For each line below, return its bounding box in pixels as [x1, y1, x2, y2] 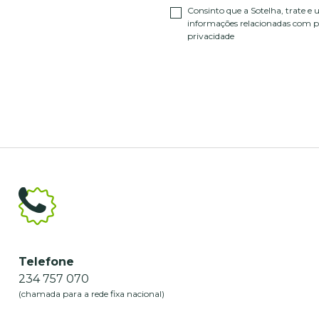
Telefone [18, 255, 74, 268]
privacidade [187, 31, 234, 41]
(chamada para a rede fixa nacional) [18, 288, 164, 299]
